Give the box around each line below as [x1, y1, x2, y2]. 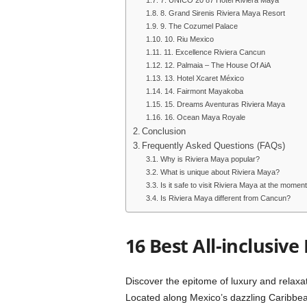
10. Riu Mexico [164, 35, 214, 43]
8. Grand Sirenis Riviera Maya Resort [160, 9, 285, 17]
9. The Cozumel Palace [160, 22, 238, 30]
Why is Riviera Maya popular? [160, 155, 260, 163]
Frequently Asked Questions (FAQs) [142, 141, 286, 151]
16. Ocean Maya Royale [164, 113, 245, 121]
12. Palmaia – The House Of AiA [164, 61, 273, 69]
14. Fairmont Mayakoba [164, 87, 243, 95]
